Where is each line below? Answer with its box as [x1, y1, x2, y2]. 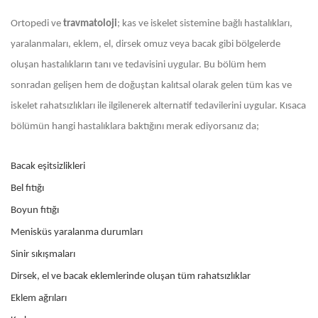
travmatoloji [63, 18, 117, 29]
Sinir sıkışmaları [11, 248, 75, 260]
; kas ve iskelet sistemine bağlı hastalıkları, [117, 18, 292, 29]
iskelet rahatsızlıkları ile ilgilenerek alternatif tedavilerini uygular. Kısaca [11, 100, 306, 111]
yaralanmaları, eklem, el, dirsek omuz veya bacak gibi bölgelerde [11, 38, 280, 50]
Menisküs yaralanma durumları [11, 226, 143, 238]
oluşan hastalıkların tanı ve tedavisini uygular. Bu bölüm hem [11, 59, 266, 70]
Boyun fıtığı [11, 204, 59, 216]
